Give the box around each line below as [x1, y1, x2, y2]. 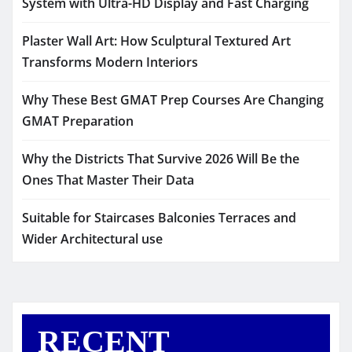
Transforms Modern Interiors [22, 53, 198, 71]
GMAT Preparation [22, 112, 134, 130]
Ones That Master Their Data [22, 170, 194, 189]
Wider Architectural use [22, 229, 163, 247]
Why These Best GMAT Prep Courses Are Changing [22, 90, 324, 108]
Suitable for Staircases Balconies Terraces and [22, 208, 296, 226]
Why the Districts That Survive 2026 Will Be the [22, 149, 299, 167]
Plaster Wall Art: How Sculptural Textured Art [22, 31, 291, 49]
